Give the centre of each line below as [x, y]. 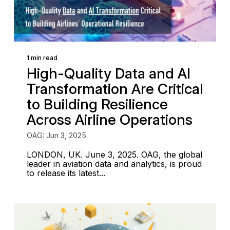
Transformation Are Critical [115, 89]
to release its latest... [66, 173]
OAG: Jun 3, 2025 [56, 135]
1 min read [42, 58]
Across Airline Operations [109, 120]
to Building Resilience [97, 104]
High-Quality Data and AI [108, 73]
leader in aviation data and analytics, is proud [114, 164]
